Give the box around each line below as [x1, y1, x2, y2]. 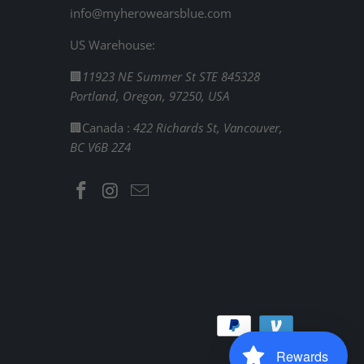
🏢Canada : [70, 119, 133, 136]
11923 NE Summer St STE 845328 [82, 67, 260, 84]
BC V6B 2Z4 [70, 138, 131, 155]
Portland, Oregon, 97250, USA [70, 87, 229, 104]
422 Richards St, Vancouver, [133, 119, 283, 136]
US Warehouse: [70, 36, 155, 53]
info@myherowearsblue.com [70, 4, 232, 21]
